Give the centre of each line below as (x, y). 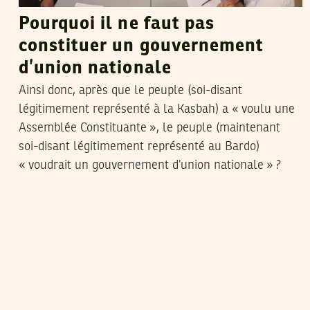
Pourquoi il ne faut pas (117, 25)
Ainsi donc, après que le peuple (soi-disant (130, 91)
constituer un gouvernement (142, 47)
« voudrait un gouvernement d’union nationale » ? (150, 166)
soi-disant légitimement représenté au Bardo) (139, 147)
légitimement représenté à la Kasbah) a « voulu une (157, 110)
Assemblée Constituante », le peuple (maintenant (149, 128)
